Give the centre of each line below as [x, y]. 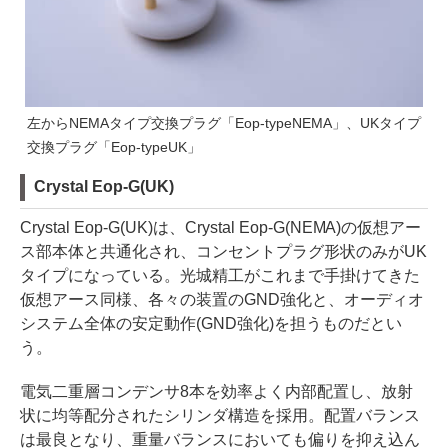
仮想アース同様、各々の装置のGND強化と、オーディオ [222, 299]
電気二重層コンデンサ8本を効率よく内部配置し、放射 [216, 391]
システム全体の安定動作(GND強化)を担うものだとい [211, 323]
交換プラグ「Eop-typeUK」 [114, 146]
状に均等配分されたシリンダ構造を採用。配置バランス [220, 415]
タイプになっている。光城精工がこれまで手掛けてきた [220, 275]
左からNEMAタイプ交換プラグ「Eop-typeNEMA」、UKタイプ [224, 122]
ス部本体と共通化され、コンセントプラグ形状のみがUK [223, 251]
